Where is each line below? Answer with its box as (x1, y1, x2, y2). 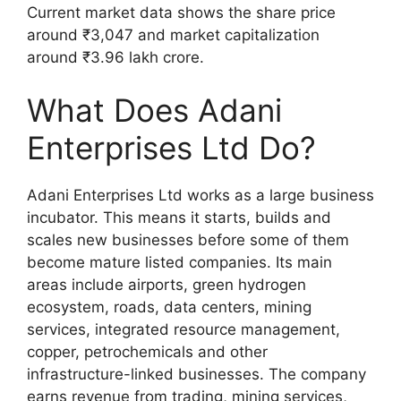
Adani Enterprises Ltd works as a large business (27, 186, 374, 205)
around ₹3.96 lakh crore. (27, 47, 204, 66)
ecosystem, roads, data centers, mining (27, 298, 311, 317)
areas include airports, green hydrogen (27, 276, 306, 294)
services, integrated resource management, (27, 320, 340, 339)
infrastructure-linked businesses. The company (27, 365, 366, 384)
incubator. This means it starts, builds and (27, 209, 331, 227)
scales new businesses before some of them (27, 231, 349, 250)
